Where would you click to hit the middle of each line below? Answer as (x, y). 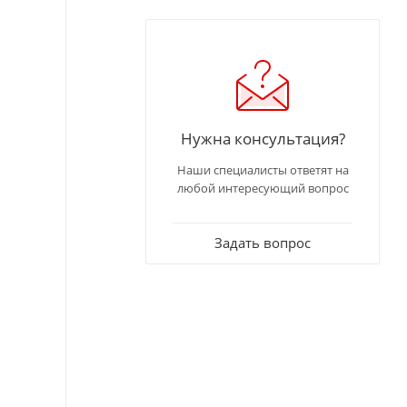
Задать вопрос (263, 243)
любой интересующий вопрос (263, 189)
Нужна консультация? (263, 139)
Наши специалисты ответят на (263, 170)
